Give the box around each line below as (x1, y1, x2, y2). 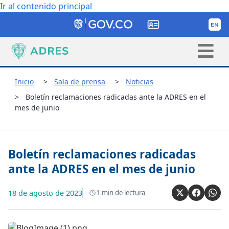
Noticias (125, 76, 153, 86)
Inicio (14, 76, 34, 86)
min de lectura (100, 188, 145, 197)
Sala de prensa (54, 76, 105, 86)
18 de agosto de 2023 (8, 188, 82, 198)
